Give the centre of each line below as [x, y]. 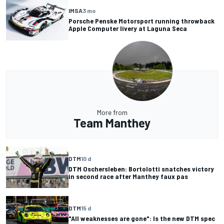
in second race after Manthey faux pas [128, 176]
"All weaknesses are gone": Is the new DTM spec [142, 218]
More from [112, 112]
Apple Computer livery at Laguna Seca [128, 28]
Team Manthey [112, 123]
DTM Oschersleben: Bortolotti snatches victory [141, 168]
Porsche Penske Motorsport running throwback [141, 21]
